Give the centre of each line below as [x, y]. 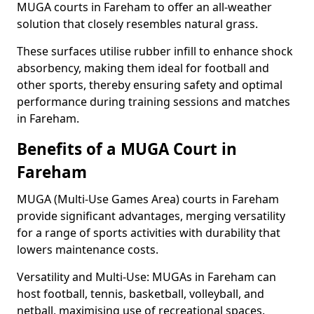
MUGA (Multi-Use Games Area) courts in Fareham [148, 199]
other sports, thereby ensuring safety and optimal [150, 85]
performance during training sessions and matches [153, 102]
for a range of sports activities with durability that [149, 233]
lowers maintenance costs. [88, 250]
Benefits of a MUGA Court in [127, 149]
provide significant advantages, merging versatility [151, 216]
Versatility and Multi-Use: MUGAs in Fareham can [146, 277]
